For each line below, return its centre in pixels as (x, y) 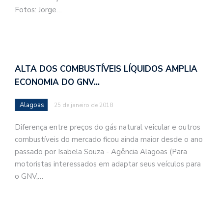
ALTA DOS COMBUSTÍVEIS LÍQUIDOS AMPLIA (106, 69)
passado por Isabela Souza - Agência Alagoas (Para (101, 151)
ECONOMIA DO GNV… (57, 82)
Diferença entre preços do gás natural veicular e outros (108, 127)
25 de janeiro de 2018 (83, 105)
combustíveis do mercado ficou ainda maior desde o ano (109, 139)
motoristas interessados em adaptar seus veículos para (108, 164)
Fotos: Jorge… (38, 10)
